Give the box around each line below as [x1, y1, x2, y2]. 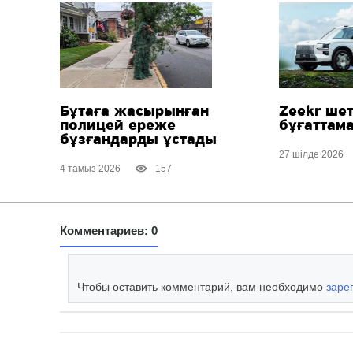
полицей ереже [59, 117, 176, 134]
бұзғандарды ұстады [59, 132, 217, 148]
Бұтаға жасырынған [59, 103, 209, 120]
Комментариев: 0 [59, 224, 158, 238]
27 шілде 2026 [278, 149, 344, 161]
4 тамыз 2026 [59, 163, 121, 175]
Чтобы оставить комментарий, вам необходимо [76, 281, 326, 294]
